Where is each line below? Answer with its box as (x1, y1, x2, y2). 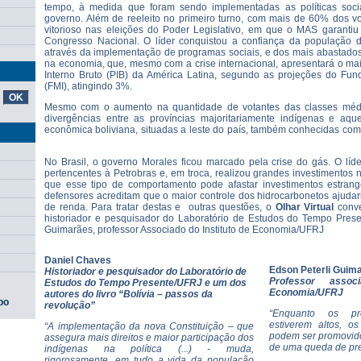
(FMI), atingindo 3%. (44, 81, 137, 92)
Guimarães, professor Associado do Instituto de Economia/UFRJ (44, 224, 326, 235)
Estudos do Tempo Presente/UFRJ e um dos (44, 277, 247, 288)
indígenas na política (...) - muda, (44, 343, 254, 355)
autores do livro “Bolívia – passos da (44, 288, 213, 300)
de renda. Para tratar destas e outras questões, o (44, 201, 276, 213)
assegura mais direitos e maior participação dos (44, 332, 254, 343)
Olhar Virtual (275, 201, 334, 213)
